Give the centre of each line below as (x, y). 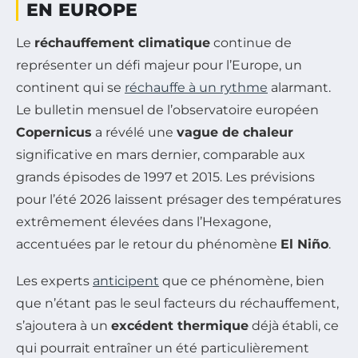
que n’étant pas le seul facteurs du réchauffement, (177, 303)
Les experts (54, 280)
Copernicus (54, 132)
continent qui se (70, 87)
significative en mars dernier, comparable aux (161, 154)
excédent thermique (180, 325)
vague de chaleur (235, 132)
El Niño (304, 244)
